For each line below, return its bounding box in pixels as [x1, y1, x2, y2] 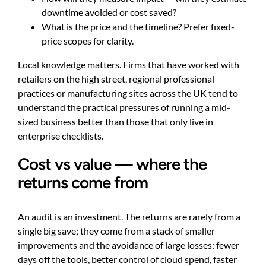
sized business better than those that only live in [18, 115, 213, 127]
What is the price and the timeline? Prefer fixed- [42, 20, 235, 32]
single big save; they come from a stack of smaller [18, 225, 215, 237]
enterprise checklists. [18, 129, 103, 141]
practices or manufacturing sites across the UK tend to [18, 87, 238, 99]
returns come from [18, 172, 148, 192]
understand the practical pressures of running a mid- [18, 101, 230, 113]
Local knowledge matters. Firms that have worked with [18, 58, 239, 70]
